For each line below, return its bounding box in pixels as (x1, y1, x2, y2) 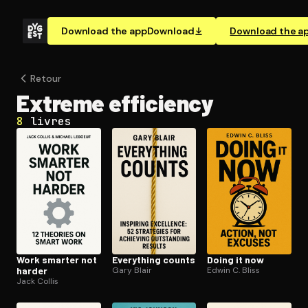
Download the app (61, 25, 147, 37)
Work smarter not (16, 253, 97, 265)
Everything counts (111, 253, 195, 265)
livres (30, 114, 71, 129)
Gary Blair (111, 264, 152, 276)
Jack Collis (16, 275, 58, 287)
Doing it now (207, 253, 265, 265)
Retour (30, 72, 61, 85)
